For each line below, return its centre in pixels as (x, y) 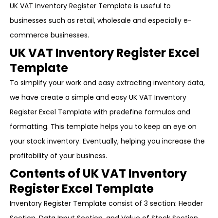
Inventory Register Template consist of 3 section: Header (106, 203)
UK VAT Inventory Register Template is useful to (90, 6)
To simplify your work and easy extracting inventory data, (107, 83)
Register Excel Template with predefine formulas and (100, 112)
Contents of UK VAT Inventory (98, 173)
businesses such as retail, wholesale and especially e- (101, 20)
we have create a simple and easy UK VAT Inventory (98, 97)
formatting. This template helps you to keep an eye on (103, 127)
